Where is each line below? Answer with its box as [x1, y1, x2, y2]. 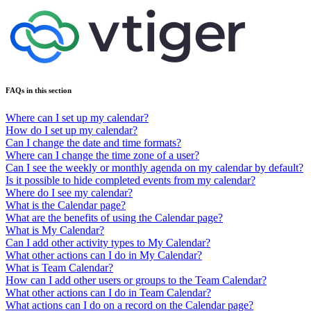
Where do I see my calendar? [6, 186, 133, 199]
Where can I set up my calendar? [6, 111, 149, 124]
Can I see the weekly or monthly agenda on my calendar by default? [6, 161, 303, 174]
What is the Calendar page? [6, 199, 126, 211]
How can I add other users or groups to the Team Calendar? [6, 274, 267, 286]
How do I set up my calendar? [6, 124, 137, 136]
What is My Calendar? [6, 224, 104, 236]
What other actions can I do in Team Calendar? [6, 286, 211, 299]
